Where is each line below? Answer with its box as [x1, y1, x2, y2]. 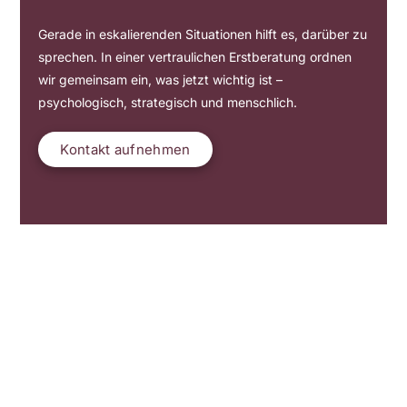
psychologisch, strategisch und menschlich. [38, 94, 298, 110]
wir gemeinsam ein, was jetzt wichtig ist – [38, 71, 283, 87]
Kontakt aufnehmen [60, 140, 191, 158]
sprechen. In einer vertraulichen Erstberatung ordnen [38, 48, 352, 65]
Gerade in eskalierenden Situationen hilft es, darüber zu [38, 25, 368, 42]
